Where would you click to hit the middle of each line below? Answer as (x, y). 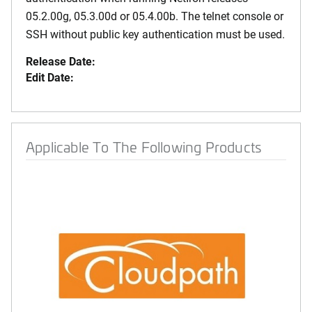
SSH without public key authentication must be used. (155, 34)
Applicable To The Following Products (144, 147)
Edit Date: (50, 77)
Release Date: (61, 61)
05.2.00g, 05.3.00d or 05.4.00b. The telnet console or (155, 16)
